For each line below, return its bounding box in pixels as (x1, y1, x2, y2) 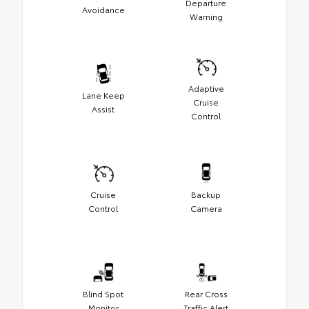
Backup (191, 188, 221, 201)
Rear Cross (184, 288, 228, 300)
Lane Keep (81, 89, 125, 101)
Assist (92, 103, 114, 115)
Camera (190, 202, 222, 215)
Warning (189, 10, 223, 23)
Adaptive (188, 82, 224, 94)
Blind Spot (83, 288, 123, 300)
